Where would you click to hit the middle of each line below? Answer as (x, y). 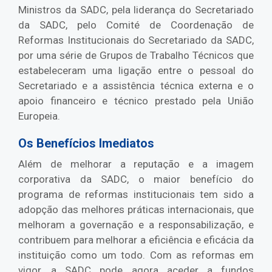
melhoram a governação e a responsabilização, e (136, 225)
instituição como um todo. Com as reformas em (136, 255)
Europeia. (39, 116)
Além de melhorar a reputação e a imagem (136, 164)
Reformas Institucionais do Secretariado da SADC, (136, 40)
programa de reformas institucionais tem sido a (136, 195)
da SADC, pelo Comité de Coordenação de (136, 25)
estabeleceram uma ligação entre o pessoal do (136, 71)
